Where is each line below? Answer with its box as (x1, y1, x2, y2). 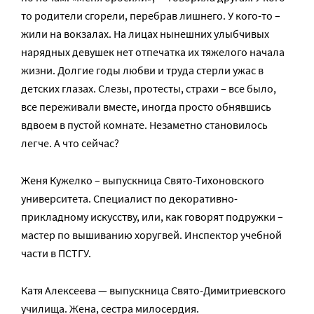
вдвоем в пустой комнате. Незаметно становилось (21, 118, 268, 132)
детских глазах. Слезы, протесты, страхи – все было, (21, 81, 276, 95)
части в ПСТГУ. (21, 246, 91, 260)
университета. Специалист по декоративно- (21, 191, 238, 205)
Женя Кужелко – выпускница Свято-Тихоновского (21, 173, 264, 187)
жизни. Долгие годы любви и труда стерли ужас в (21, 63, 264, 77)
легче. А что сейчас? (21, 136, 119, 150)
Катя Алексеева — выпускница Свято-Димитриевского (21, 283, 286, 297)
